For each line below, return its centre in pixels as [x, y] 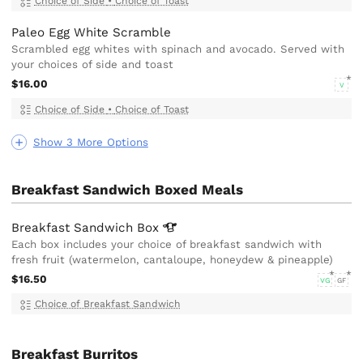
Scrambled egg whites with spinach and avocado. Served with [178, 49]
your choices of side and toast [93, 65]
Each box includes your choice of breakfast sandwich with [167, 245]
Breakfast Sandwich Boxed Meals [128, 190]
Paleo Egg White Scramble [92, 33]
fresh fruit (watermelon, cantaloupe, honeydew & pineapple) [173, 260]
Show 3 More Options [90, 143]
